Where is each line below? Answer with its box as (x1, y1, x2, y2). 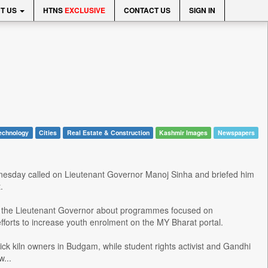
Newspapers (217, 128, 255, 137)
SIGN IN (189, 5, 215, 16)
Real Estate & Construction (66, 128, 150, 137)
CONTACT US (124, 5, 170, 16)
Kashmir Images (159, 128, 208, 137)
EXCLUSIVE (65, 5, 105, 16)
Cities (38, 128, 57, 137)
